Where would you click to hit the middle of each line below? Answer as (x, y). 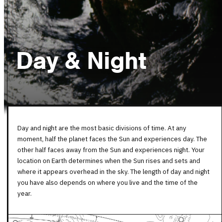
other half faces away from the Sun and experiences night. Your (111, 149)
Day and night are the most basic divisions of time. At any (102, 128)
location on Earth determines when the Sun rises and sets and (109, 160)
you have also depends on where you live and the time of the (108, 182)
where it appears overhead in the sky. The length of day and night (113, 171)
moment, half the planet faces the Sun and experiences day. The (112, 139)
